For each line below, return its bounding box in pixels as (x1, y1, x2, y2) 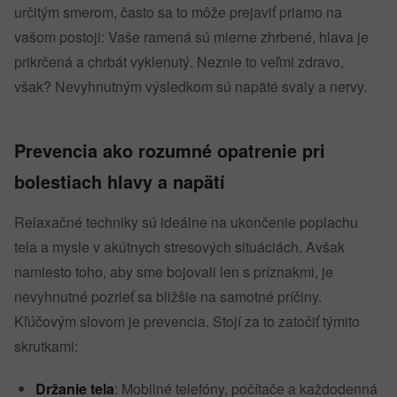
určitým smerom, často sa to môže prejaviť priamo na (14, 2, 342, 22)
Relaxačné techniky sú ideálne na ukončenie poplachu (14, 212, 358, 232)
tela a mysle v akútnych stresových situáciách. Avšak (14, 237, 345, 257)
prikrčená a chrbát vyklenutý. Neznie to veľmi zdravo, (14, 51, 344, 72)
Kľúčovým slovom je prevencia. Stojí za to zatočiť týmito (14, 311, 360, 331)
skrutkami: (14, 336, 82, 356)
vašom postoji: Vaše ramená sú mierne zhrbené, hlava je (14, 27, 369, 47)
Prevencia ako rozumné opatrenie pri (14, 137, 325, 163)
